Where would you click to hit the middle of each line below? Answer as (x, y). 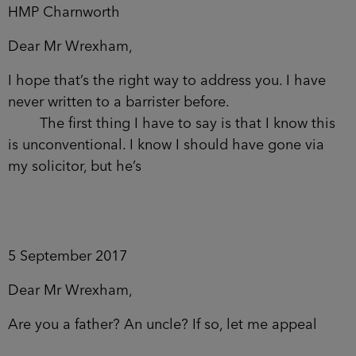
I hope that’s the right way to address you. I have (167, 81)
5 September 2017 (68, 256)
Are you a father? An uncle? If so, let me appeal (163, 325)
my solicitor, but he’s (75, 166)
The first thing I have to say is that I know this (172, 124)
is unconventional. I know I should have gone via (166, 145)
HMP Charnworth (64, 12)
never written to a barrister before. (119, 102)
